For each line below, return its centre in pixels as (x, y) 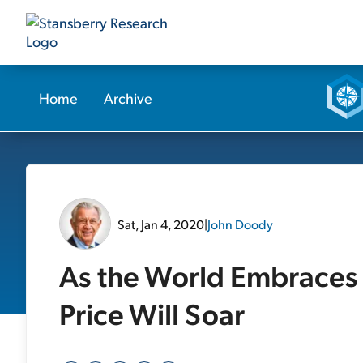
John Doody (240, 224)
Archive (128, 98)
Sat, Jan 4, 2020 (161, 224)
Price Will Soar (152, 313)
